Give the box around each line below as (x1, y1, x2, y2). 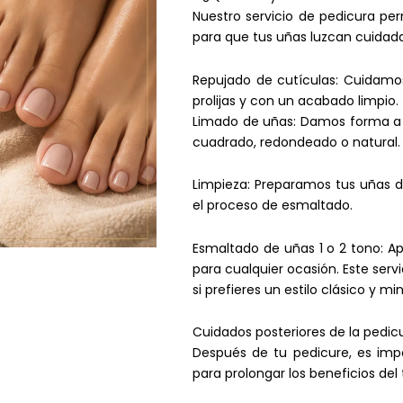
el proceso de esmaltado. (193, 196, 353, 215)
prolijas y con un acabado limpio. (193, 91, 399, 110)
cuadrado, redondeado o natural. (193, 132, 400, 151)
